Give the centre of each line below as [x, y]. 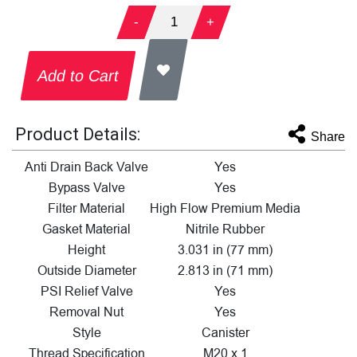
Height [86, 250]
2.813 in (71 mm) [225, 271]
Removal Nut [86, 312]
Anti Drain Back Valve [86, 167]
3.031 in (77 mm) [225, 250]
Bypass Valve [86, 188]
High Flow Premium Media [225, 208]
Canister [225, 333]
